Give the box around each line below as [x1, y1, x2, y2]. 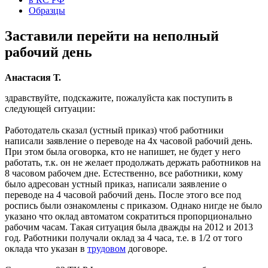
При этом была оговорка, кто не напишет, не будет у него [5, 146, 240, 157]
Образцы [29, 5, 65, 16]
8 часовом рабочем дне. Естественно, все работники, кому [5, 167, 243, 178]
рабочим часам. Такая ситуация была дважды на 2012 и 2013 [5, 221, 253, 232]
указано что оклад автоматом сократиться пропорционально [5, 211, 252, 221]
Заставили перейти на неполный [5, 28, 219, 44]
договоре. [126, 243, 167, 254]
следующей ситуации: [5, 103, 95, 114]
